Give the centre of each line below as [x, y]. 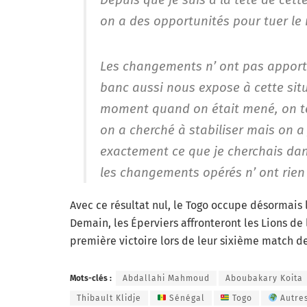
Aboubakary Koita [264, 278]
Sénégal [185, 298]
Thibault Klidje [109, 298]
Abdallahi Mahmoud [166, 278]
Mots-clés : [91, 278]
